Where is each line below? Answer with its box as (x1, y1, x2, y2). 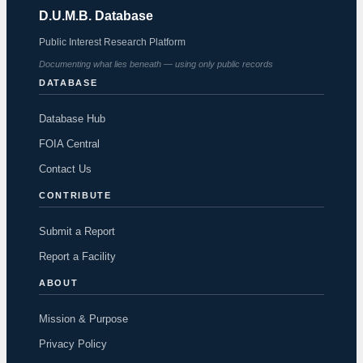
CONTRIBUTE (39, 190, 112, 201)
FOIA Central (39, 138, 100, 151)
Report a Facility (39, 250, 116, 263)
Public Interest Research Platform (39, 36, 186, 49)
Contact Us (39, 163, 92, 176)
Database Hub (39, 113, 105, 126)
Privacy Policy (39, 338, 107, 351)
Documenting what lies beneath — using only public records (39, 59, 273, 70)
